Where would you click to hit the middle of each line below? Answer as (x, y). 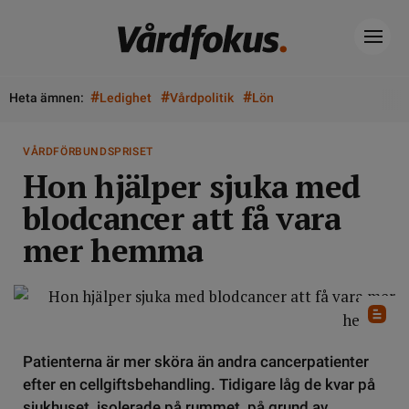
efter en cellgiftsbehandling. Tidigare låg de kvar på (199, 384)
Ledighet (126, 98)
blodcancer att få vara (182, 218)
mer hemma (113, 250)
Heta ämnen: (47, 98)
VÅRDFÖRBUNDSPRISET (88, 152)
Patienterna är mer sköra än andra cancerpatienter (196, 362)
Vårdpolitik (202, 98)
